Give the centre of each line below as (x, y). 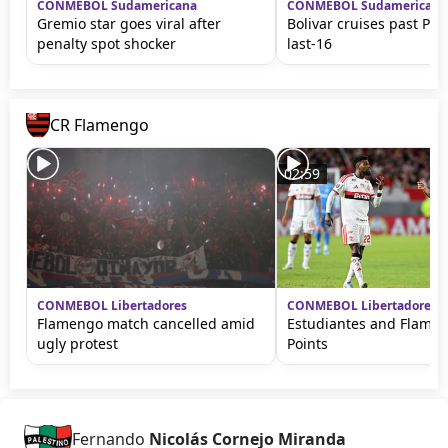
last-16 (309, 43)
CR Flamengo (99, 125)
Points (307, 343)
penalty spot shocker (106, 43)
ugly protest (77, 343)
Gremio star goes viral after (129, 23)
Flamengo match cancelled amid (146, 323)
